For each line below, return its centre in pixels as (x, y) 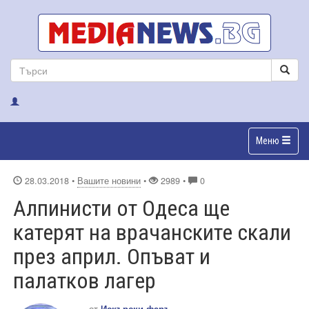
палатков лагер (84, 280)
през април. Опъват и (112, 256)
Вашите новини (109, 180)
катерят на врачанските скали (152, 232)
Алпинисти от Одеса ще (121, 208)
